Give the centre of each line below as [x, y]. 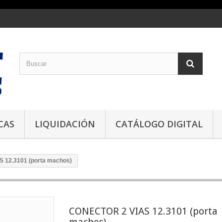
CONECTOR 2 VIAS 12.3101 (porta [143, 211]
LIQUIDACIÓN [65, 124]
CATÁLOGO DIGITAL [159, 124]
